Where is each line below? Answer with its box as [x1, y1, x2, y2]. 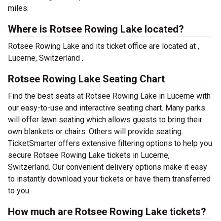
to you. [8, 186, 31, 195]
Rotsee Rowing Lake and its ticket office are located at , [8, 41, 199, 51]
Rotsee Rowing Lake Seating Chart [8, 73, 165, 85]
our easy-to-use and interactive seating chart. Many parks [8, 103, 205, 112]
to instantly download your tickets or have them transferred [8, 174, 211, 184]
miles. [8, 3, 29, 13]
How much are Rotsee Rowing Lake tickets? [8, 206, 206, 218]
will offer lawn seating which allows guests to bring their [8, 115, 202, 124]
